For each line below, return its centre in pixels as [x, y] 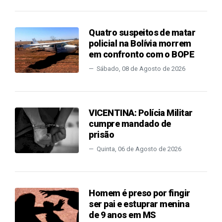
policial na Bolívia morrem [140, 44]
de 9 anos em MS [122, 215]
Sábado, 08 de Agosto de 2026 [140, 69]
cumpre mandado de [130, 124]
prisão [102, 135]
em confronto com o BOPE [142, 55]
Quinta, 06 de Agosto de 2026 [139, 149]
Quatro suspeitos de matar [142, 33]
